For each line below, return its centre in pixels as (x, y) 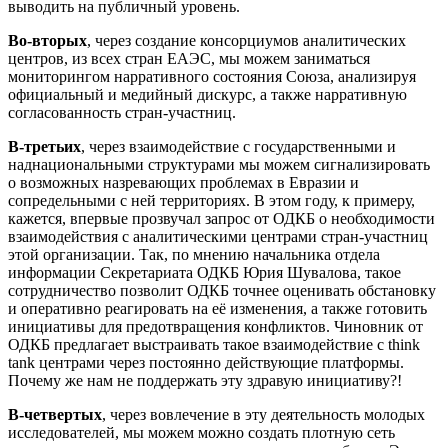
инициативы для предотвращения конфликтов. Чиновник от (215, 327)
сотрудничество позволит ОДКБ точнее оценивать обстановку (222, 291)
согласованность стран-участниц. (122, 113)
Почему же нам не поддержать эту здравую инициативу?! (205, 381)
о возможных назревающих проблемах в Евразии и (183, 183)
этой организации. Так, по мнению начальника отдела (194, 255)
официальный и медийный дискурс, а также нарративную (207, 95)
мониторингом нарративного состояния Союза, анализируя (212, 77)
